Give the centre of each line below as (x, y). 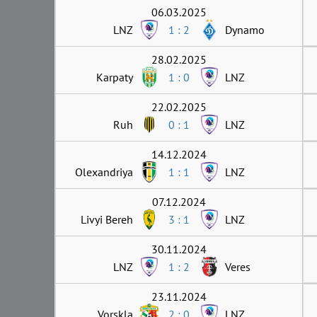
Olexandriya (104, 172)
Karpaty (115, 77)
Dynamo (245, 29)
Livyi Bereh (107, 219)
